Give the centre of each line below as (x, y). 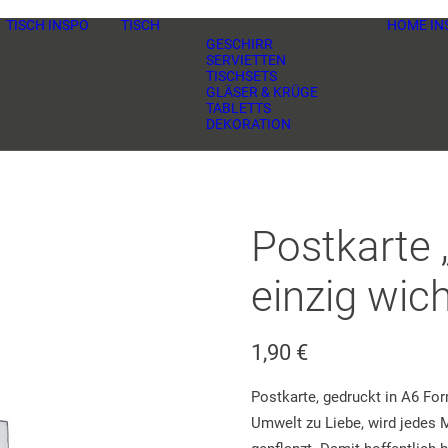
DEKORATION (248, 124)
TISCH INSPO (47, 25)
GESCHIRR (239, 44)
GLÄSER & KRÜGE (262, 92)
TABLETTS (238, 108)
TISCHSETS (241, 76)
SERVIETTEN (246, 60)
